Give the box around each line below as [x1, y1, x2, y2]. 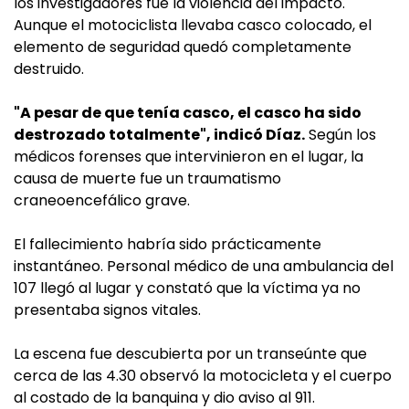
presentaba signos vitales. [14, 299, 201, 321]
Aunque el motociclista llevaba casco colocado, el [14, 15, 372, 37]
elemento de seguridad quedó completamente [14, 37, 351, 58]
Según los [305, 124, 376, 146]
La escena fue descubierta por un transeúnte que [14, 343, 367, 365]
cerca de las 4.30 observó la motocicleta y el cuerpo [14, 365, 392, 387]
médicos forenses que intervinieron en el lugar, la [14, 146, 363, 168]
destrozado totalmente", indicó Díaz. [14, 124, 305, 146]
